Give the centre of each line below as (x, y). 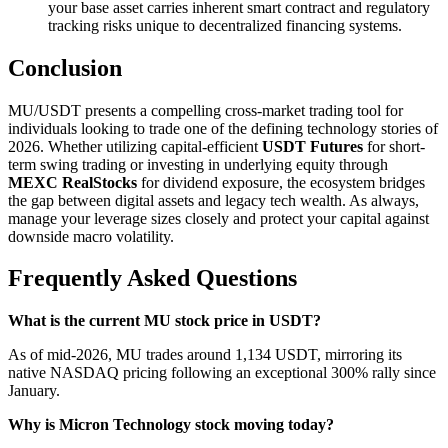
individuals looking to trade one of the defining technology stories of (223, 128)
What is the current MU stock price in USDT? (164, 321)
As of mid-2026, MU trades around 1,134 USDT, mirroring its (205, 355)
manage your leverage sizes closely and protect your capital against (218, 218)
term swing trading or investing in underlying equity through (198, 164)
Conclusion (65, 67)
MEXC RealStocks (72, 182)
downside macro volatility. (91, 236)
